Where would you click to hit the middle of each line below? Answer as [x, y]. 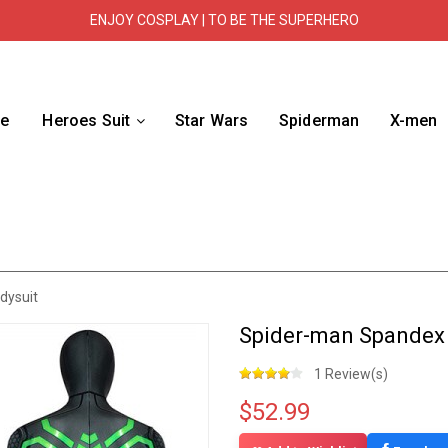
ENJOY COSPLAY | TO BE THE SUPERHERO [224, 20]
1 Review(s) [351, 374]
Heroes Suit [86, 120]
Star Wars [211, 120]
